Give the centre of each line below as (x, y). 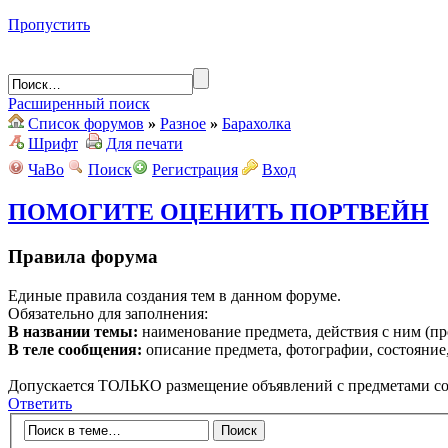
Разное (183, 123)
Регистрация (195, 169)
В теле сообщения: (75, 349)
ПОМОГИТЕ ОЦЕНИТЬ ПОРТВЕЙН (218, 211)
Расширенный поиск (79, 103)
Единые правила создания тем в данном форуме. (174, 295)
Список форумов (86, 123)
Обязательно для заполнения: (108, 313)
